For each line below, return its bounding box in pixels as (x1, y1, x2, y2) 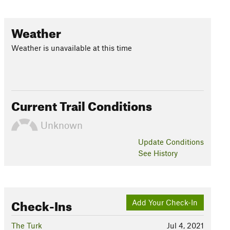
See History (138, 148, 178, 158)
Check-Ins (11, 195, 72, 214)
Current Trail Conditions (11, 94, 152, 114)
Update (138, 137, 166, 146)
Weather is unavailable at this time (11, 43, 132, 52)
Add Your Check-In (132, 198, 198, 207)
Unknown (37, 119, 83, 131)
